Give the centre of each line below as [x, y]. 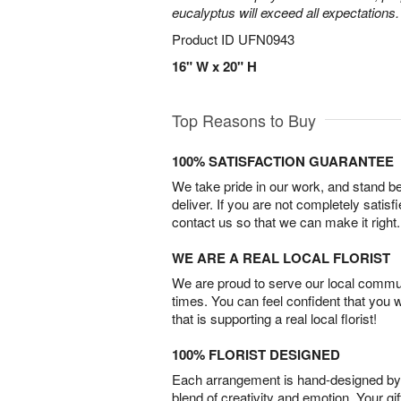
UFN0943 [266, 39]
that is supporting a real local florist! [274, 318]
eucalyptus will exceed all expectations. [286, 12]
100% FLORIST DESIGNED [256, 354]
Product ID [205, 39]
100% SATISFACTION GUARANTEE [283, 161]
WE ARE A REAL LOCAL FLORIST [281, 258]
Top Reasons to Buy [244, 120]
